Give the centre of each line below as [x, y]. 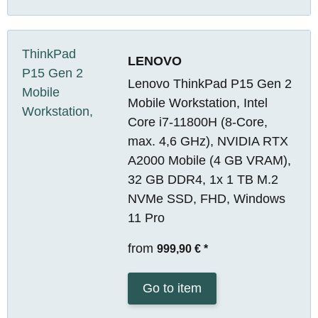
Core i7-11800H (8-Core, [197, 122]
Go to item [172, 288]
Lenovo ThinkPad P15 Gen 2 [209, 83]
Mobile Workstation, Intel [197, 103]
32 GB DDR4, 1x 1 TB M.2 [203, 179]
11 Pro [146, 218]
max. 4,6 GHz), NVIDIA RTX [208, 141]
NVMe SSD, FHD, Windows [206, 198]
